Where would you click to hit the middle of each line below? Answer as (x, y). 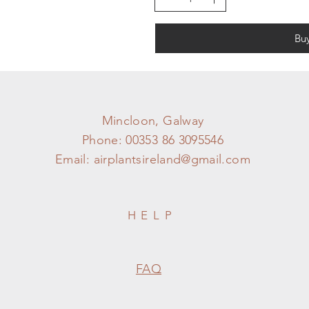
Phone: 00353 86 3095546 (153, 140)
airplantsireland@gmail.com (172, 159)
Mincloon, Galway (153, 120)
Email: (74, 159)
